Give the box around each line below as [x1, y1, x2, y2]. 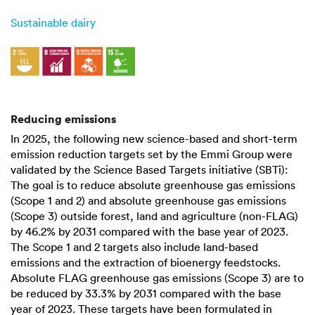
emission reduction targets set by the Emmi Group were [11, 146, 292, 161]
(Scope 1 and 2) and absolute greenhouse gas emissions [11, 193, 286, 207]
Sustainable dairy [11, 15, 96, 30]
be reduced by [11, 285, 85, 300]
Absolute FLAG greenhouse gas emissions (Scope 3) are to [11, 270, 304, 285]
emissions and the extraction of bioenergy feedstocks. [11, 255, 281, 269]
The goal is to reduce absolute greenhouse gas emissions [11, 177, 295, 192]
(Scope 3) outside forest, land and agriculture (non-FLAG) [11, 208, 298, 223]
